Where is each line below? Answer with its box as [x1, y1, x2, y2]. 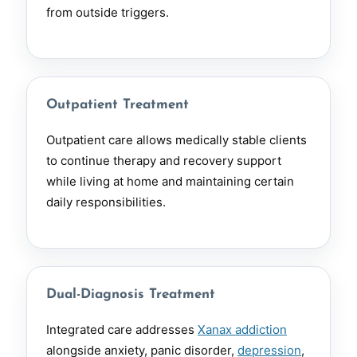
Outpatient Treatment [46, 98, 189, 112]
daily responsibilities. [46, 194, 166, 210]
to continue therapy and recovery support [46, 153, 281, 169]
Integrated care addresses [46, 322, 198, 338]
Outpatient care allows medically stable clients [46, 132, 307, 148]
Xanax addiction [198, 322, 287, 338]
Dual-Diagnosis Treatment [46, 288, 215, 302]
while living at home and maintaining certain [46, 174, 294, 190]
